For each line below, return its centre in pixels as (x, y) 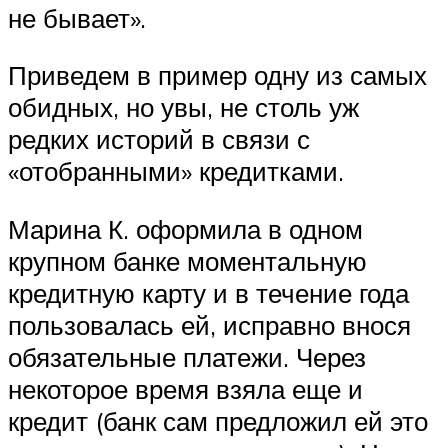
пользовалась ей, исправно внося (209, 324)
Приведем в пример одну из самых (217, 75)
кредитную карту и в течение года (208, 292)
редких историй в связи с (159, 139)
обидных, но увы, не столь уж (183, 107)
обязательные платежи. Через (187, 356)
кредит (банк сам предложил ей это (218, 420)
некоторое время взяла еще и (185, 388)
